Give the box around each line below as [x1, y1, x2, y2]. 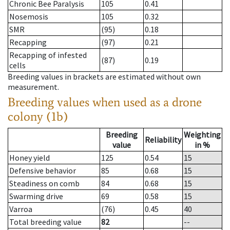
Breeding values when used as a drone [8, 94, 202, 110]
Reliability [145, 135, 181, 145]
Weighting [184, 129, 221, 140]
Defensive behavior [9, 165, 76, 176]
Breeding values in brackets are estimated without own [8, 71, 201, 82]
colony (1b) [8, 109, 68, 124]
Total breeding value [9, 217, 82, 227]
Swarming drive [9, 191, 63, 202]
